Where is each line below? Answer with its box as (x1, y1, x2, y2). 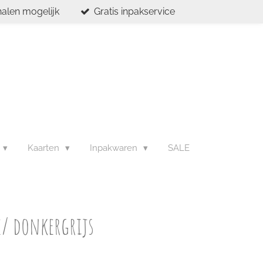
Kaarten (28, 143, 62, 153)
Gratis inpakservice (93, 6, 175, 17)
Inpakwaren (90, 143, 140, 153)
